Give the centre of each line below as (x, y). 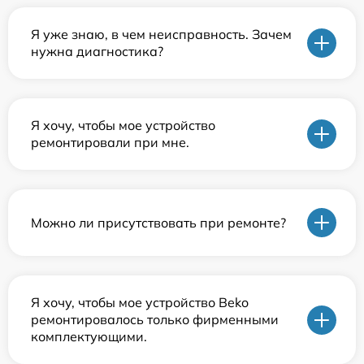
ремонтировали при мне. (110, 142)
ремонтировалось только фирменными (155, 319)
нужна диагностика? (97, 51)
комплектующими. (89, 336)
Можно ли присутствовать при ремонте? (158, 222)
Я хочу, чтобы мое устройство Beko (140, 302)
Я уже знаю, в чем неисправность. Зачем (161, 34)
